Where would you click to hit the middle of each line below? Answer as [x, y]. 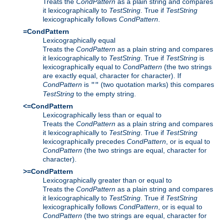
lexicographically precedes [85, 141]
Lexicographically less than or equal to [102, 115]
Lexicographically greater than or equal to [107, 180]
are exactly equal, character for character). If [112, 75]
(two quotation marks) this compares [156, 84]
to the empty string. [105, 94]
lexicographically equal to [83, 67]
